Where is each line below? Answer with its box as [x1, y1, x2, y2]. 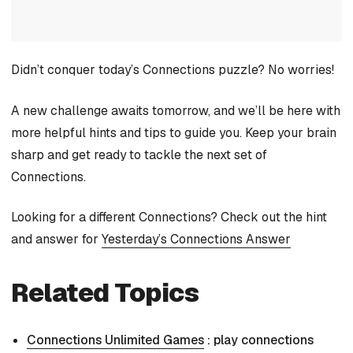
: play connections [204, 332, 314, 349]
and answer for [11, 231, 102, 248]
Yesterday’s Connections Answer [102, 231, 291, 248]
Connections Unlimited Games [27, 332, 204, 349]
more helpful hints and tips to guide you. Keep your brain [11, 124, 336, 141]
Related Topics [11, 277, 199, 310]
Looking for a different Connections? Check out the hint [11, 209, 327, 226]
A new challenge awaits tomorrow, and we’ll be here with [11, 102, 340, 119]
